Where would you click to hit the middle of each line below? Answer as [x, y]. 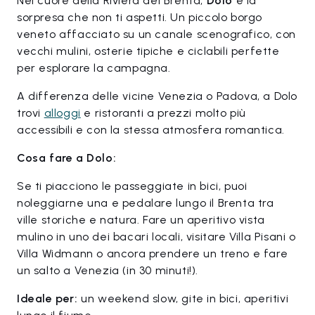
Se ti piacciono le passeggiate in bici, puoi [132, 186]
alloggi [62, 113]
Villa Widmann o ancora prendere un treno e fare [153, 253]
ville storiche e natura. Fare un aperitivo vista [141, 220]
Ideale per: [47, 298]
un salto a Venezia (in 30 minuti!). [108, 270]
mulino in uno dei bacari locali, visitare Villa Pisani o [156, 237]
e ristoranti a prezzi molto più [163, 113]
